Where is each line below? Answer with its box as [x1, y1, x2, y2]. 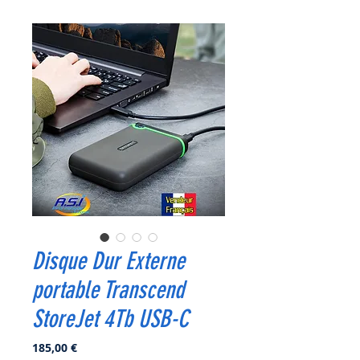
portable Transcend [32, 276, 184, 305]
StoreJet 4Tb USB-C [32, 305, 189, 334]
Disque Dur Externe [32, 247, 185, 276]
